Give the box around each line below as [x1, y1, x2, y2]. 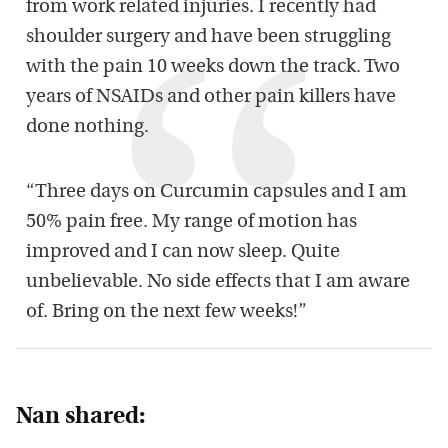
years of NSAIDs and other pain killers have [26, 88, 396, 108]
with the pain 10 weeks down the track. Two [26, 58, 400, 78]
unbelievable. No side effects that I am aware [26, 273, 410, 293]
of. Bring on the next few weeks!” [26, 303, 307, 323]
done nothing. [26, 118, 149, 138]
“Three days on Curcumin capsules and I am [26, 183, 407, 203]
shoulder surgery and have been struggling [26, 28, 391, 48]
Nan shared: [16, 406, 145, 430]
